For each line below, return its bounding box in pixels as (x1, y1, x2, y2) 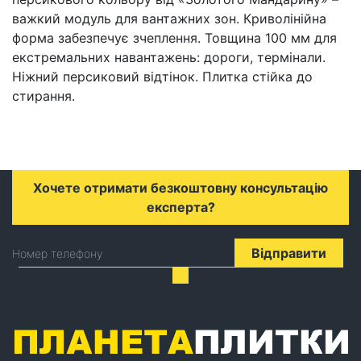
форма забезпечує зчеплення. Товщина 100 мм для (12, 29, 337, 46)
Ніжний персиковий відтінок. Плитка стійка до (12, 68, 313, 85)
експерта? (146, 198, 215, 215)
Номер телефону (12, 246, 102, 260)
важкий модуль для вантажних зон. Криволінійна (12, 10, 326, 27)
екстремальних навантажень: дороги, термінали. (12, 48, 326, 65)
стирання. (12, 87, 75, 104)
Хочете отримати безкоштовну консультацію (33, 179, 328, 196)
